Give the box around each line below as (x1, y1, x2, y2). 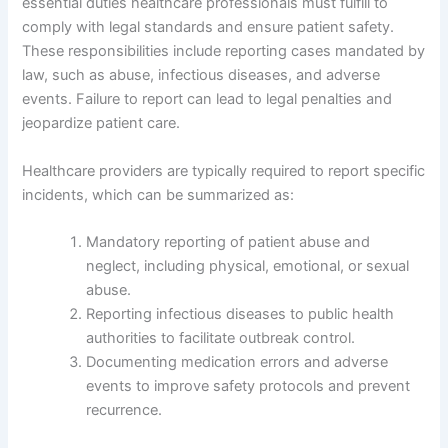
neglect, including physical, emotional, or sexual (86, 256, 410, 275)
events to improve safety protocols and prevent (86, 376, 411, 395)
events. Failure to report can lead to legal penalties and (22, 90, 393, 109)
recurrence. (86, 400, 163, 419)
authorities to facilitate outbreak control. (86, 328, 356, 347)
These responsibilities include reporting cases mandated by (22, 42, 426, 61)
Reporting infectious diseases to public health (86, 304, 395, 323)
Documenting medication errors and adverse (86, 352, 389, 371)
